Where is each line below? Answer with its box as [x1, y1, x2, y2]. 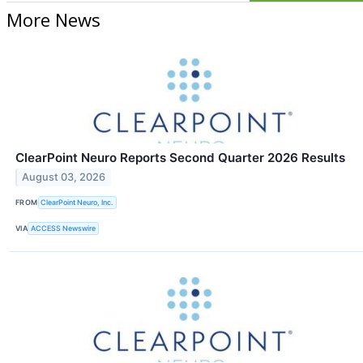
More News [6, 6, 100, 32]
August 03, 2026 [22, 171, 106, 184]
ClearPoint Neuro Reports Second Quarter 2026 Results [15, 149, 345, 165]
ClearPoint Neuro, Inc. [41, 198, 114, 207]
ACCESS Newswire [31, 224, 96, 233]
